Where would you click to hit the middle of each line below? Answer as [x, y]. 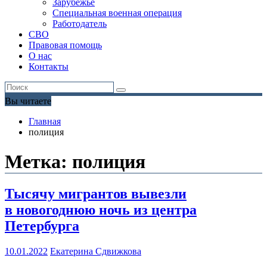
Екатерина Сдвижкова [96, 252]
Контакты [49, 67]
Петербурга [42, 226]
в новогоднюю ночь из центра [101, 210]
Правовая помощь [65, 45]
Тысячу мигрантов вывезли [96, 194]
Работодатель [80, 24]
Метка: [38, 161]
